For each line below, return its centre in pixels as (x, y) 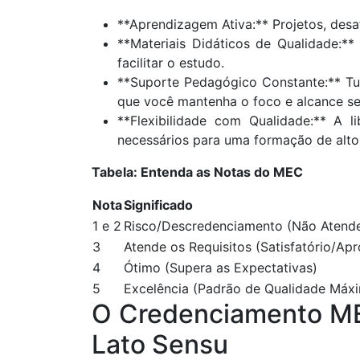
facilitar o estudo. (171, 63)
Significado (158, 205)
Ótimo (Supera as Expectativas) (221, 268)
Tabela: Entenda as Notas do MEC (197, 172)
